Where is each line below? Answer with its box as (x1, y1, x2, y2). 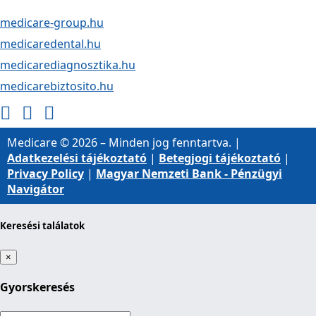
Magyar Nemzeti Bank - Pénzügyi (96, 166, 282, 182)
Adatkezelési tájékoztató (7, 150, 147, 166)
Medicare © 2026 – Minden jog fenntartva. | (7, 135, 241, 151)
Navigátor (7, 181, 64, 197)
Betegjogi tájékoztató (159, 150, 281, 166)
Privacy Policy (7, 166, 84, 182)
